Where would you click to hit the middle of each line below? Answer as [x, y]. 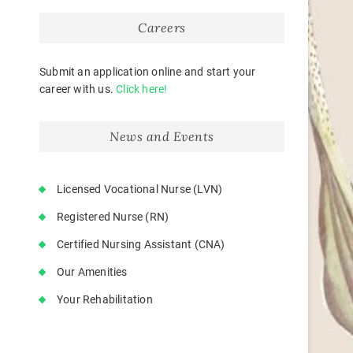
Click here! [142, 89]
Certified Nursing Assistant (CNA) [141, 244]
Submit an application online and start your [148, 72]
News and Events [162, 136]
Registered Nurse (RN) [113, 217]
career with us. [78, 89]
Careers [162, 28]
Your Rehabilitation [105, 299]
